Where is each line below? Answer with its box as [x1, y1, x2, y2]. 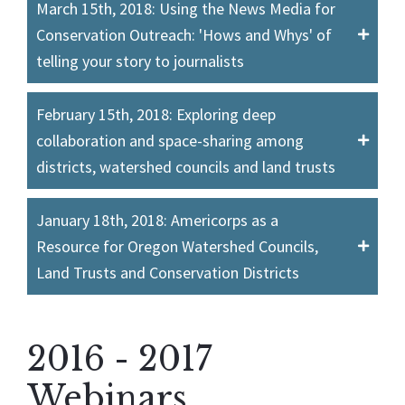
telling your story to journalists [36, 50, 244, 71]
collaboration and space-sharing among [36, 129, 304, 151]
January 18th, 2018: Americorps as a [36, 209, 278, 231]
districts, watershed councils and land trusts [36, 155, 335, 177]
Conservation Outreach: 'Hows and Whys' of [36, 24, 332, 45]
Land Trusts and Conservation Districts [36, 261, 299, 283]
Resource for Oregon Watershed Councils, [36, 235, 318, 257]
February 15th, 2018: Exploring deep [36, 103, 276, 125]
